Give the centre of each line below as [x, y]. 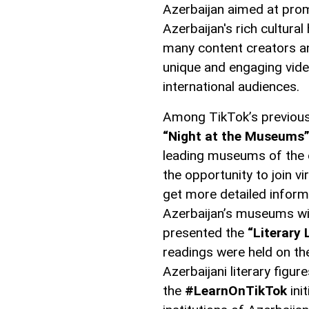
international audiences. [231, 87]
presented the [205, 233]
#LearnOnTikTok [236, 291]
